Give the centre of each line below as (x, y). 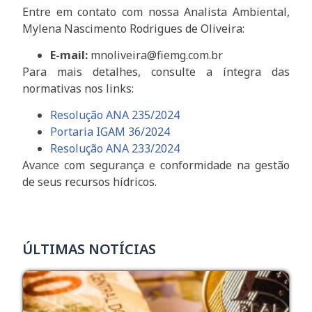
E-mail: (69, 55)
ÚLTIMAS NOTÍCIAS (89, 249)
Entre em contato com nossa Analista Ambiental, (156, 11)
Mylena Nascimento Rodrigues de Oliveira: (134, 28)
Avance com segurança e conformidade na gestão (156, 165)
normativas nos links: (78, 89)
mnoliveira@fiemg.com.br (156, 55)
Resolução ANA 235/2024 (115, 115)
